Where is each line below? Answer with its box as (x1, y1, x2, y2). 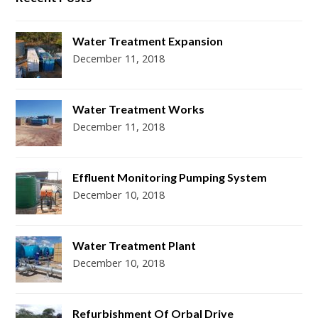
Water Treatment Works (72, 102, 205, 116)
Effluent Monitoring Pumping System (72, 170, 268, 185)
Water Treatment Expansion (72, 34, 224, 48)
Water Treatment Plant (72, 238, 197, 253)
